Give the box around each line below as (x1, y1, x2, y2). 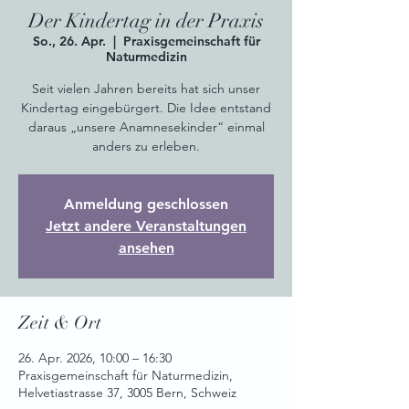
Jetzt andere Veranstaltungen (46, 217, 246, 235)
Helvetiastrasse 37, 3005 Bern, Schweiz (18, 384, 236, 401)
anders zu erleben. (92, 138, 200, 154)
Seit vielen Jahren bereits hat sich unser (32, 80, 260, 97)
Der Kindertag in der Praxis (28, 8, 264, 33)
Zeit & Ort (18, 311, 101, 334)
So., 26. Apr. (32, 33, 106, 49)
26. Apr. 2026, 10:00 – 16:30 (18, 350, 172, 366)
